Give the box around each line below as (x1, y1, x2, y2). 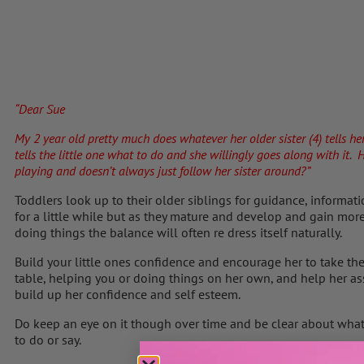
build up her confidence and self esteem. (15, 285, 240, 302)
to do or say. (15, 331, 81, 348)
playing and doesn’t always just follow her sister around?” (15, 162, 310, 179)
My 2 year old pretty (15, 129, 118, 146)
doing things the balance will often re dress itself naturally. (15, 223, 342, 240)
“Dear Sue (15, 100, 65, 117)
